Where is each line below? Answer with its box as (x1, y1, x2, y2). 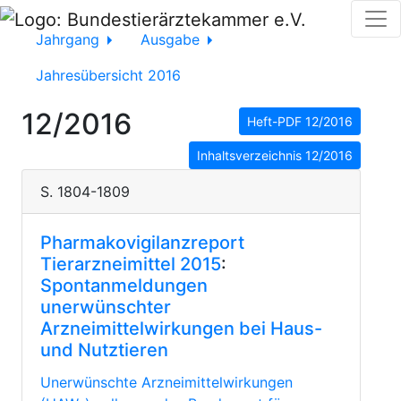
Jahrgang (36, 30, 104, 48)
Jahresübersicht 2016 (36, 66, 181, 84)
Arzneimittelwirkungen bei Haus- (40, 318, 322, 339)
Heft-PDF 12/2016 (247, 114, 353, 129)
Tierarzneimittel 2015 (40, 253, 221, 275)
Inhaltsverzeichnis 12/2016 (197, 148, 353, 163)
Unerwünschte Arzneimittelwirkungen (40, 373, 293, 391)
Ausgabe (140, 30, 204, 48)
